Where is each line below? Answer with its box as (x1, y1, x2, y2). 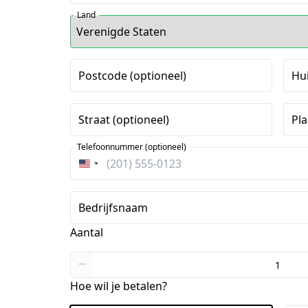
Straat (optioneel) (78, 112, 169, 127)
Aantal (70, 225, 103, 240)
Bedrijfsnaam (78, 200, 148, 215)
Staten (85, 177, 118, 192)
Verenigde (85, 160, 138, 175)
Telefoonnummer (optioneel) (77, 141, 186, 153)
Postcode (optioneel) (78, 68, 186, 83)
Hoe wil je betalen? (70, 278, 167, 294)
